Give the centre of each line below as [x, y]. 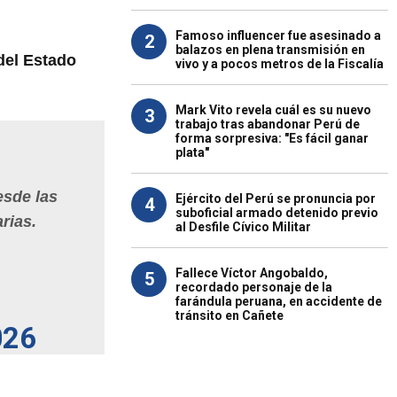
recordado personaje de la [254, 287]
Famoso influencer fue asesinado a [278, 35]
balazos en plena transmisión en [270, 50]
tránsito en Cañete [230, 315]
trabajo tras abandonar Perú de [268, 124]
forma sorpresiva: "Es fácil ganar [272, 138]
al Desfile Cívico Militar [243, 227]
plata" [192, 152]
